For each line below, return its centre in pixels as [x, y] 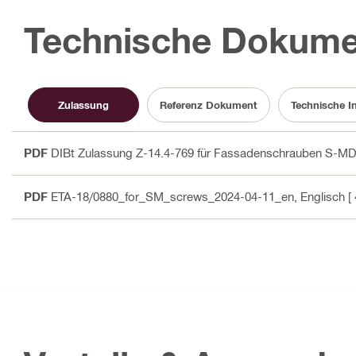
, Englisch [319, 196]
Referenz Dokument [209, 104]
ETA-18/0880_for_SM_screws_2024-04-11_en [172, 196]
